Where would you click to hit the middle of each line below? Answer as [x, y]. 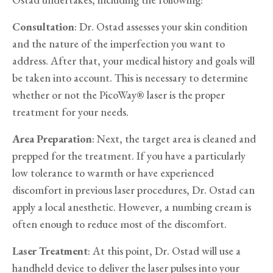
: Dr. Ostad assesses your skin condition [161, 27]
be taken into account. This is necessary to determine [130, 78]
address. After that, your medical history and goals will [133, 61]
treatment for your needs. [72, 112]
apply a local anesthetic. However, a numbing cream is [132, 207]
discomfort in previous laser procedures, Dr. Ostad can [133, 190]
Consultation [43, 27]
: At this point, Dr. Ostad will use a [164, 251]
